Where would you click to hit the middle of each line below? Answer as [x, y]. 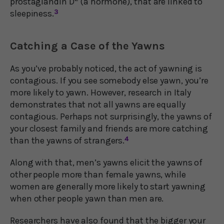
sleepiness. [32, 13]
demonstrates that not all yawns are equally [98, 104]
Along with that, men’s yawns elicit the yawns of [106, 162]
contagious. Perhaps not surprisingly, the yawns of [111, 116]
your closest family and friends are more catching [109, 128]
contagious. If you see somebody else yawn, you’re [109, 80]
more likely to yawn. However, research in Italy [101, 92]
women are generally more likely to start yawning [108, 186]
